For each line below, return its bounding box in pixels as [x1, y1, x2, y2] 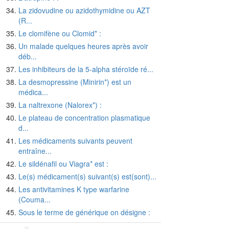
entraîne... [18, 146, 52, 156]
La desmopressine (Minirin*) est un [18, 77, 131, 87]
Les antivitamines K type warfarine [18, 184, 129, 195]
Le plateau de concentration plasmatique [18, 112, 150, 123]
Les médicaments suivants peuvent [18, 135, 132, 146]
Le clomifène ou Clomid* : [18, 28, 101, 39]
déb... [18, 51, 37, 62]
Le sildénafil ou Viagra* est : [18, 158, 108, 169]
